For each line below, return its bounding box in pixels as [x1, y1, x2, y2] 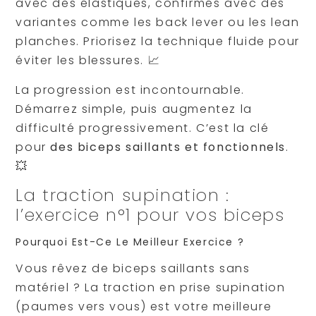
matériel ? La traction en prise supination [16, 279, 286, 296]
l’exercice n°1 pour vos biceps [16, 203, 285, 227]
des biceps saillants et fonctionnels [50, 138, 286, 155]
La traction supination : [16, 183, 230, 207]
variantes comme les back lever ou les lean [16, 14, 300, 31]
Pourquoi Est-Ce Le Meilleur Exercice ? [16, 235, 245, 250]
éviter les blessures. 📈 [16, 52, 161, 69]
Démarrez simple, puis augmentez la [16, 100, 253, 117]
